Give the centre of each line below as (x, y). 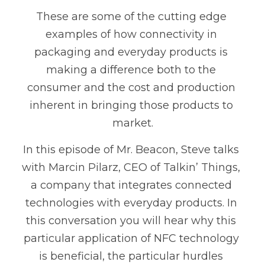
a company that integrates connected (131, 185)
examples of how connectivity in (131, 34)
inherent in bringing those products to (131, 105)
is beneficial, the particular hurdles (131, 256)
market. (132, 123)
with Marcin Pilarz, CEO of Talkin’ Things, (131, 167)
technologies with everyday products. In (131, 203)
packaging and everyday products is (131, 52)
